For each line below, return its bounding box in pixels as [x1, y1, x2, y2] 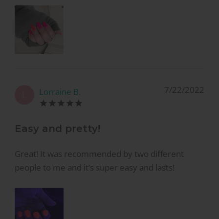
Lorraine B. [39, 86, 81, 97]
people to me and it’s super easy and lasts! [15, 161, 175, 173]
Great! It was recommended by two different [15, 148, 184, 159]
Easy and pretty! [15, 123, 100, 135]
